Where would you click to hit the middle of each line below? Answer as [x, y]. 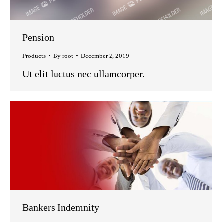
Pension [38, 37]
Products [34, 55]
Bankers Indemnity [61, 207]
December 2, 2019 [105, 55]
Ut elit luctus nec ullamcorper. [83, 74]
